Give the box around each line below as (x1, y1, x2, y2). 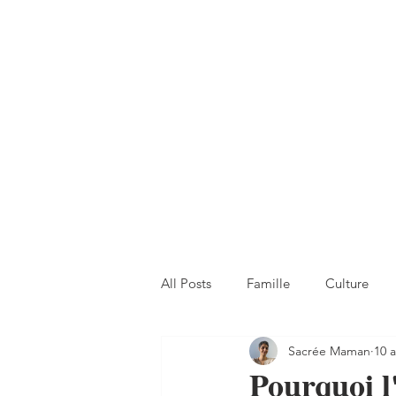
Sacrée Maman (288, 342, 370, 359)
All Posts (161, 274, 211, 292)
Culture (325, 274, 369, 292)
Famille (247, 274, 290, 292)
